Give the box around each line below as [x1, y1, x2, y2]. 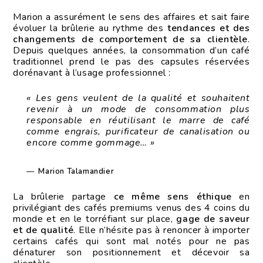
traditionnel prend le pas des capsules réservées [13, 55, 250, 69]
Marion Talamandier [38, 166, 114, 177]
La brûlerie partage [13, 190, 114, 204]
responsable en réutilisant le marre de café [26, 114, 250, 127]
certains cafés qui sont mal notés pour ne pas [13, 235, 250, 248]
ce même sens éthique [113, 190, 232, 204]
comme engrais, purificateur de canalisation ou [26, 125, 250, 139]
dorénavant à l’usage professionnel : [13, 66, 171, 80]
